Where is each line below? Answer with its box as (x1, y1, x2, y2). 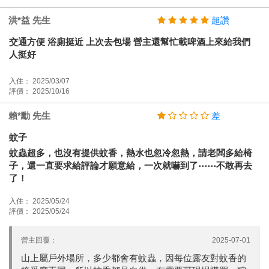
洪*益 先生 (8, 14, 50, 25)
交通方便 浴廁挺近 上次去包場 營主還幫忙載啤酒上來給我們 (9, 36, 250, 47)
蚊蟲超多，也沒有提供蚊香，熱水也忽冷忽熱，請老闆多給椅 (9, 147, 252, 158)
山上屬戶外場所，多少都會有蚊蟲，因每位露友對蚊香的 (21, 252, 246, 263)
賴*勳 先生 (8, 110, 50, 121)
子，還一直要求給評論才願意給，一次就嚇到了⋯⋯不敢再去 (9, 160, 252, 171)
